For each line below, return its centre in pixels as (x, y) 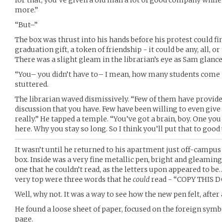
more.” (27, 10)
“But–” (26, 25)
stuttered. (32, 84)
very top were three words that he (74, 179)
